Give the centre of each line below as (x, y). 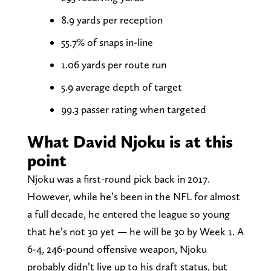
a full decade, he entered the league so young (128, 214)
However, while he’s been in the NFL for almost (133, 196)
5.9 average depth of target (121, 87)
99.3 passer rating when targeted (133, 109)
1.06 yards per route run (113, 64)
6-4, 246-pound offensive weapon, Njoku (117, 249)
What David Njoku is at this (130, 141)
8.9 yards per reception (112, 19)
